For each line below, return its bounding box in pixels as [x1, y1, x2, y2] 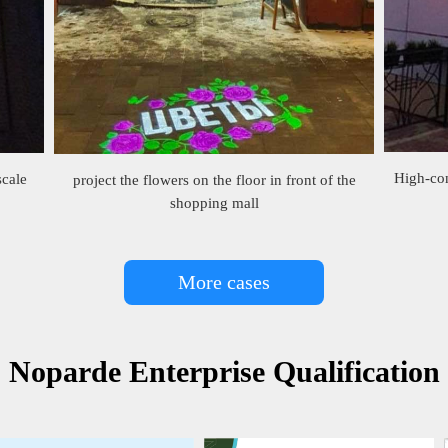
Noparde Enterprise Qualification [8, 354, 440, 388]
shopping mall [169, 194, 259, 211]
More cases [178, 270, 270, 293]
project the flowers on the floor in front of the [72, 171, 356, 188]
